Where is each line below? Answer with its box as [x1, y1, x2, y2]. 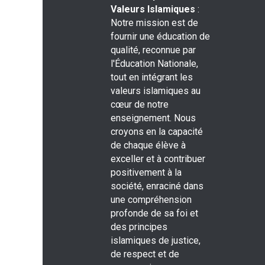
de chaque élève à [111, 140, 186, 151]
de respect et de [111, 248, 179, 260]
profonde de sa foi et [111, 208, 198, 219]
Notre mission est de [111, 17, 198, 29]
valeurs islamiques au [111, 85, 201, 97]
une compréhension [111, 194, 192, 206]
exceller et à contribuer [111, 153, 205, 165]
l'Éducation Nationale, [111, 58, 198, 70]
